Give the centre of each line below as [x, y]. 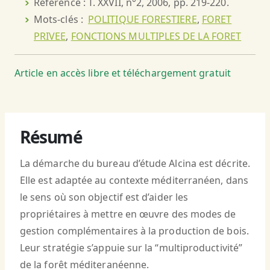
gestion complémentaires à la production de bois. [134, 231]
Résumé [51, 137]
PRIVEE [50, 36]
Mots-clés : [61, 20]
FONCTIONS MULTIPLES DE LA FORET [156, 36]
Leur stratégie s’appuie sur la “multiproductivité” [131, 248]
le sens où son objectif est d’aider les [104, 197]
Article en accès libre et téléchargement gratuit [123, 73]
